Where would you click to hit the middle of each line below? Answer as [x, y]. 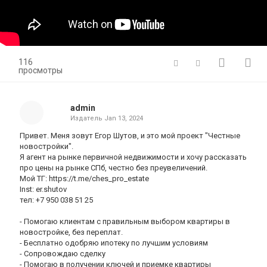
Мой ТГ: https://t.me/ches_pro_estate [84, 178]
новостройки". [46, 146]
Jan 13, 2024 [123, 118]
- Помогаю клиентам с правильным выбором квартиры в [125, 221]
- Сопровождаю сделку [63, 254]
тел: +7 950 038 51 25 [56, 200]
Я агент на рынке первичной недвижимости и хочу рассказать [133, 157]
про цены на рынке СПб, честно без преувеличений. [114, 168]
